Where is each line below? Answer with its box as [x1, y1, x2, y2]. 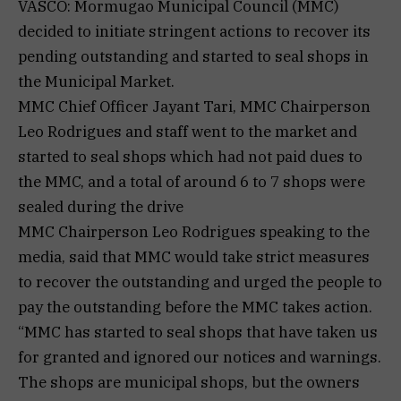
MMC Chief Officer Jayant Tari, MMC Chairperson [18, 97, 371, 117]
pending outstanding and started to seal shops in [18, 47, 369, 67]
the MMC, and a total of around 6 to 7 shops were [18, 172, 365, 192]
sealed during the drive [18, 197, 183, 218]
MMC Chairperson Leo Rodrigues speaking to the [18, 222, 370, 243]
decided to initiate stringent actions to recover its [18, 21, 371, 42]
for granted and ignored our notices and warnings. [18, 347, 381, 368]
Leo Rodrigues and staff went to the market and [18, 122, 357, 142]
